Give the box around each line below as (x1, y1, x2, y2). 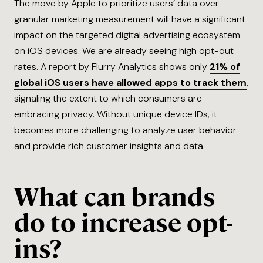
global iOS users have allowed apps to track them (14, 76, 247, 89)
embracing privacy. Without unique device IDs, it (14, 108, 217, 121)
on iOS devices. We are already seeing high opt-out (14, 45, 234, 58)
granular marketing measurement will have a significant (14, 13, 245, 26)
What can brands (14, 180, 215, 214)
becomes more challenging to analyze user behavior (14, 124, 237, 137)
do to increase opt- (14, 206, 233, 240)
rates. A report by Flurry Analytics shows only (14, 60, 210, 73)
